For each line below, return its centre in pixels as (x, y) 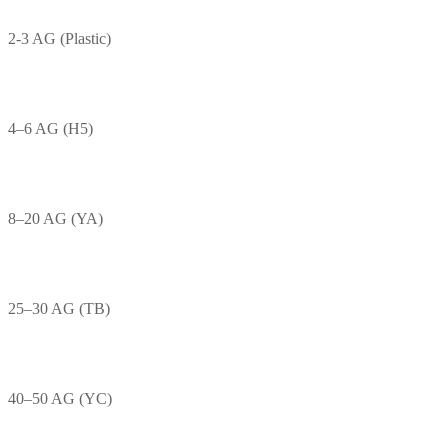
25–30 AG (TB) (59, 308)
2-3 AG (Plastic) (59, 38)
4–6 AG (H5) (50, 128)
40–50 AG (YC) (60, 398)
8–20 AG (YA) (55, 218)
